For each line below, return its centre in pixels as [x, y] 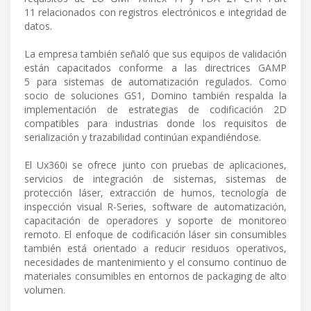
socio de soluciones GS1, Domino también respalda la [155, 95]
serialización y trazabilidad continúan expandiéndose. [143, 137]
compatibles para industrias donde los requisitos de [155, 123]
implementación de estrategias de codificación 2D [155, 109]
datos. [38, 26]
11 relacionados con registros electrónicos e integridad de [155, 12]
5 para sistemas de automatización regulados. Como [155, 81]
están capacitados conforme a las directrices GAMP [155, 67]
